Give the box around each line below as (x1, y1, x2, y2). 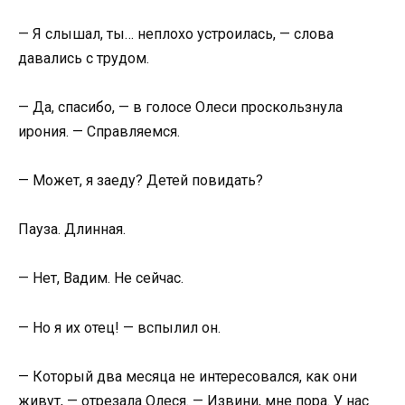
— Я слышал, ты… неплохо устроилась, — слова (18, 24, 334, 42)
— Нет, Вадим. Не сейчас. (18, 269, 184, 287)
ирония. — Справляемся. (18, 122, 180, 140)
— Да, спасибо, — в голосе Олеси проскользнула (18, 98, 343, 116)
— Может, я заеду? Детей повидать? (18, 172, 263, 190)
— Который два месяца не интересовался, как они (18, 367, 357, 385)
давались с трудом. (18, 49, 149, 67)
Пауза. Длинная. (18, 221, 126, 239)
